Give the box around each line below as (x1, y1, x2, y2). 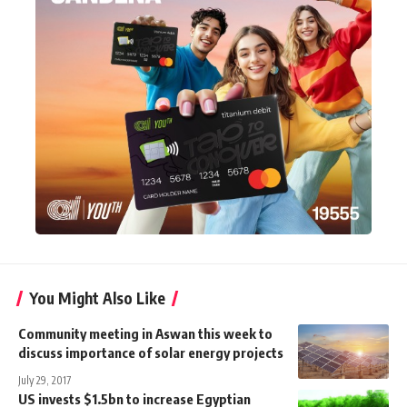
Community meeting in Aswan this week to (18, 325, 273, 342)
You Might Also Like (29, 288, 165, 309)
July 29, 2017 (18, 373, 71, 388)
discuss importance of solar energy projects (18, 344, 283, 362)
